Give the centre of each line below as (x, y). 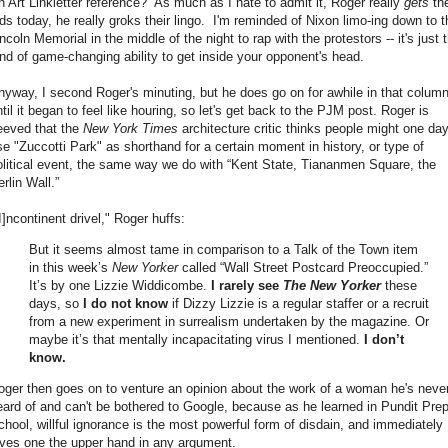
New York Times (130, 128)
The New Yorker (332, 286)
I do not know (125, 304)
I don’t (384, 340)
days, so (56, 304)
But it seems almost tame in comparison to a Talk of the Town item (223, 250)
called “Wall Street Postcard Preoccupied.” (303, 268)
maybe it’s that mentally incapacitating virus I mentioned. (196, 340)
